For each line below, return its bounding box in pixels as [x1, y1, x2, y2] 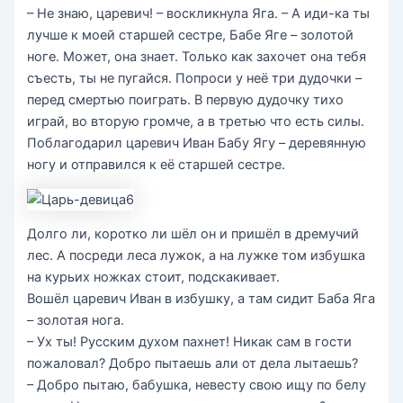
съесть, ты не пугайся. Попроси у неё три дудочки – [27, 70, 363, 87]
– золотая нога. [27, 312, 125, 329]
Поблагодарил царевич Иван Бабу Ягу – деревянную [27, 135, 367, 152]
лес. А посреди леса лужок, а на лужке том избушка [27, 247, 366, 264]
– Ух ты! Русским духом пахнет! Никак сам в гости [27, 334, 353, 351]
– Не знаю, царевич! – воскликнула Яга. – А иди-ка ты [27, 5, 371, 22]
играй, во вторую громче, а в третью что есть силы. [27, 113, 365, 130]
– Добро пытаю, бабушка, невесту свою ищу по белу [27, 377, 367, 394]
